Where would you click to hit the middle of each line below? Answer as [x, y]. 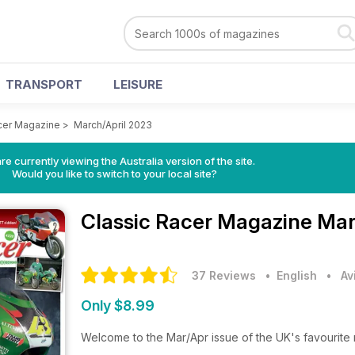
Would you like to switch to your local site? [114, 174]
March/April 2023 [113, 125]
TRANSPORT [44, 84]
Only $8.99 [118, 305]
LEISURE [138, 84]
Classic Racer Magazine [199, 221]
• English [288, 275]
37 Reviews [224, 275]
